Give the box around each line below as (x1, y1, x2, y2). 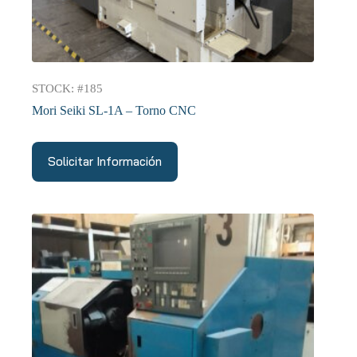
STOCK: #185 (32, 81, 103, 95)
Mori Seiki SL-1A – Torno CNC (32, 103, 196, 117)
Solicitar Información (48, 154, 162, 170)
